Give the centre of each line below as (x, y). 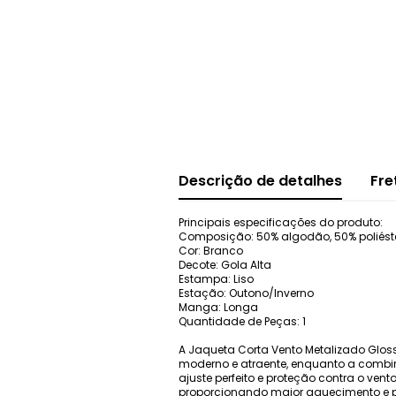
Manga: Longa (218, 307)
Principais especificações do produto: (281, 222)
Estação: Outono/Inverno (246, 293)
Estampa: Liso (216, 278)
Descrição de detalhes (260, 180)
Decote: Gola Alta (225, 264)
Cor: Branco (211, 250)
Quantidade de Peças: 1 (242, 321)
